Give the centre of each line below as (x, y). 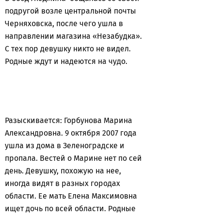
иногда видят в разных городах (62, 183)
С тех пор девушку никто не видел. (68, 49)
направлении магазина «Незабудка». (73, 36)
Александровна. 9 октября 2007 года (71, 133)
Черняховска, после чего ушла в (64, 23)
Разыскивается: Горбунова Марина (69, 120)
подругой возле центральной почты (70, 11)
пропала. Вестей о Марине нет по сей (73, 158)
